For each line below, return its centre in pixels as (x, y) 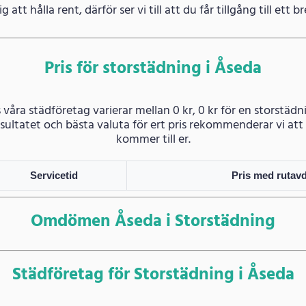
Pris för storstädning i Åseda (153, 69)
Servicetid (54, 176)
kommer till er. (153, 140)
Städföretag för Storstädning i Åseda (153, 275)
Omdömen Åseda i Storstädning (153, 222)
